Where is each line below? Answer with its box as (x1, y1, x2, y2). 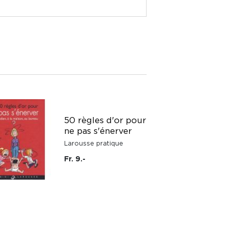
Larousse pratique (64, 139, 123, 147)
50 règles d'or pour (64, 115, 146, 125)
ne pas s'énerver (64, 126, 132, 135)
